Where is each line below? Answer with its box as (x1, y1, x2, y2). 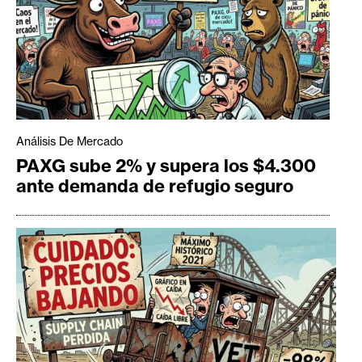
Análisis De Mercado (16, 133, 123, 149)
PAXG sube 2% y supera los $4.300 (16, 154, 316, 177)
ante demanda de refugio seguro (16, 174, 293, 197)
